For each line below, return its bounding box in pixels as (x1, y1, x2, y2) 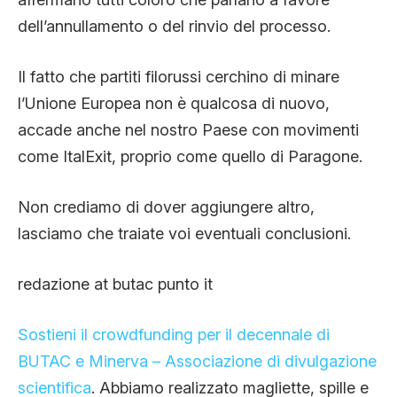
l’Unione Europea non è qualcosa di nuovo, (18, 94, 330, 113)
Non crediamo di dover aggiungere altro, (18, 198, 315, 217)
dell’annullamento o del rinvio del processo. (18, 17, 331, 36)
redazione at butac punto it (18, 275, 213, 294)
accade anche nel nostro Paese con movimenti (18, 121, 359, 140)
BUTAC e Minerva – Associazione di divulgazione (18, 352, 377, 371)
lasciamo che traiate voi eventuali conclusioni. (18, 224, 351, 244)
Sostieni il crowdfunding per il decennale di (18, 325, 330, 345)
